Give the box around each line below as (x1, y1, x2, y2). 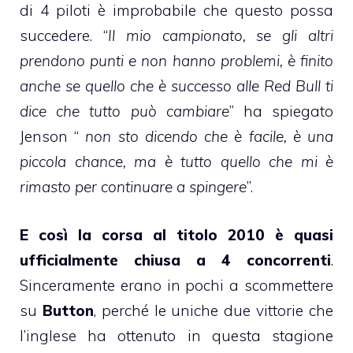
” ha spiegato (229, 102, 334, 121)
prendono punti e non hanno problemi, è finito (20, 51, 333, 71)
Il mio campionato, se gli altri (107, 26, 334, 46)
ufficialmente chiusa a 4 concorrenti (20, 250, 331, 269)
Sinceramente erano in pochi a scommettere (20, 275, 333, 295)
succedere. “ (20, 26, 108, 46)
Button (42, 300, 94, 320)
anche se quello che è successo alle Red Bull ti (20, 76, 333, 96)
